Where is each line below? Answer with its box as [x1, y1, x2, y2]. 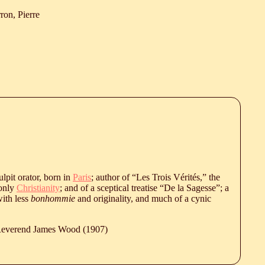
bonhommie [31, 193, 75, 203]
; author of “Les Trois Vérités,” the [91, 172, 220, 182]
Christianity [17, 182, 60, 193]
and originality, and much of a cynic [75, 193, 211, 203]
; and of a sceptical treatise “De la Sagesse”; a [60, 182, 229, 193]
